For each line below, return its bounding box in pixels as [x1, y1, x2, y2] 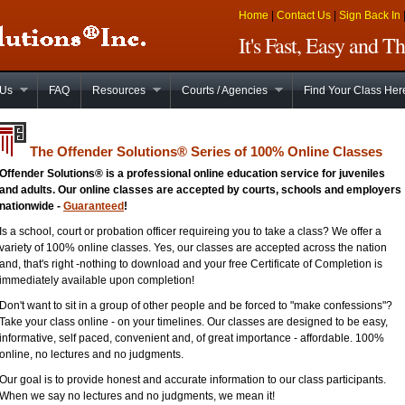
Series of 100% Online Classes [187, 144, 382, 159]
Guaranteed [63, 200, 124, 212]
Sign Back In [339, 9, 400, 22]
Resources [92, 84, 146, 97]
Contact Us [277, 9, 331, 22]
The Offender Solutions [26, 144, 177, 159]
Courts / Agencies [182, 84, 268, 97]
